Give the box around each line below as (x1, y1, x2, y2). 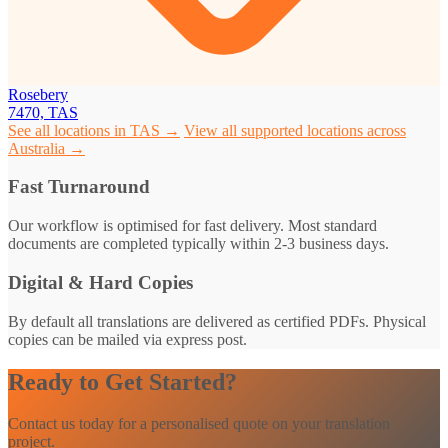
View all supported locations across (184, 121, 406, 139)
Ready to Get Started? (8, 368, 237, 395)
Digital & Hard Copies (8, 271, 193, 293)
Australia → (8, 139, 85, 157)
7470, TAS (8, 103, 78, 121)
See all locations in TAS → (8, 121, 180, 139)
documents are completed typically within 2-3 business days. (8, 235, 389, 253)
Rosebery (8, 85, 68, 103)
